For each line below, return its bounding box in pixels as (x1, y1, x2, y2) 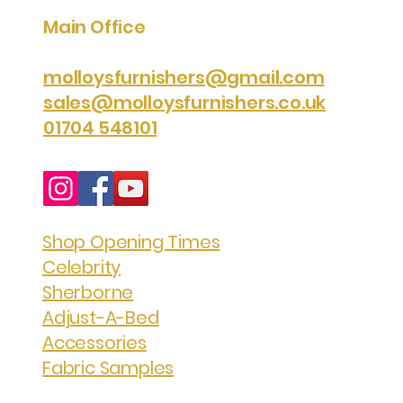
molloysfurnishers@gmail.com (43, 65, 325, 91)
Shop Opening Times (42, 229, 220, 255)
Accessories (42, 330, 147, 356)
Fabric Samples (42, 355, 175, 381)
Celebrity (42, 255, 121, 281)
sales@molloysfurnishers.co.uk (43, 90, 327, 116)
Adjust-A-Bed (42, 305, 159, 331)
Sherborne (42, 280, 134, 306)
